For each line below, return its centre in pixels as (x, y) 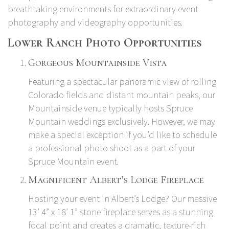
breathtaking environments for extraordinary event (103, 9)
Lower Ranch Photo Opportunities (105, 42)
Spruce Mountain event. (73, 161)
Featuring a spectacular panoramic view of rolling (122, 81)
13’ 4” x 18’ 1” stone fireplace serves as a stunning (121, 212)
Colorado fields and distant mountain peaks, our (122, 95)
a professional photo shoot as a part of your (112, 148)
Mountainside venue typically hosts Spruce (110, 108)
